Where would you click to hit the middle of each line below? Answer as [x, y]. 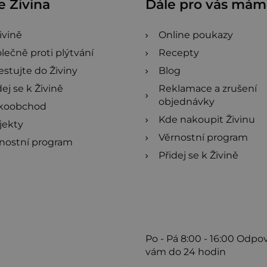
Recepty [179, 53]
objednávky [187, 102]
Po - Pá [163, 239]
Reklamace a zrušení [208, 89]
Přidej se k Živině [198, 155]
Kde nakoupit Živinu [207, 119]
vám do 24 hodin [186, 252]
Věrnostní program [203, 137]
